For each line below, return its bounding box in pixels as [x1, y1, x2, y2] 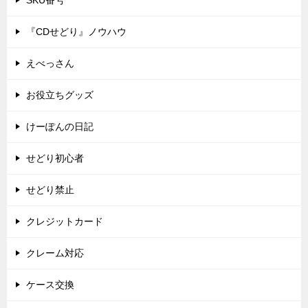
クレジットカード [26, 216, 103, 228]
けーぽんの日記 [26, 121, 93, 133]
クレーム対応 [26, 247, 84, 259]
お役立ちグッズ [26, 89, 93, 101]
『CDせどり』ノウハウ [26, 26, 126, 38]
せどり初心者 [26, 153, 84, 164]
